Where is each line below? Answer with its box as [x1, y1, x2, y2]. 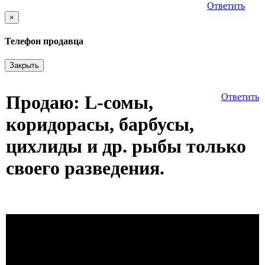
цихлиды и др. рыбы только [6, 135, 246, 157]
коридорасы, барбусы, [6, 113, 194, 135]
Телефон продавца [5, 36, 83, 47]
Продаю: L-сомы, [6, 91, 153, 113]
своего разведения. [6, 157, 164, 179]
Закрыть [9, 61, 39, 70]
